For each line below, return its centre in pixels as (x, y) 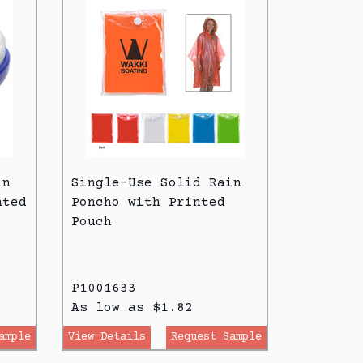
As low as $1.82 (132, 307)
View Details (107, 337)
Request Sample (216, 337)
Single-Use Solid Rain (156, 183)
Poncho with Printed (148, 202)
